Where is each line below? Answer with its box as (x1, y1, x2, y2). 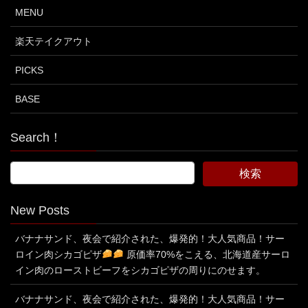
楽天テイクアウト (15, 35, 92, 47)
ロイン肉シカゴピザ (15, 248, 102, 260)
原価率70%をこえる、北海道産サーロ (123, 248, 290, 260)
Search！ (10, 130, 62, 144)
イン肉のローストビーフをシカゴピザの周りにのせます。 (15, 264, 265, 276)
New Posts (10, 203, 69, 217)
